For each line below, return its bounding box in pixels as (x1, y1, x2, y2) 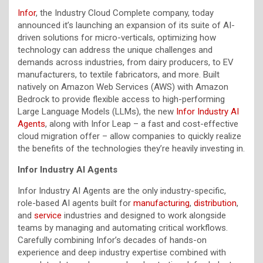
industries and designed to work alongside (62, 210, 226, 221)
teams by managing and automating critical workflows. (18, 222, 228, 233)
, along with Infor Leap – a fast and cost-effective (45, 118, 238, 129)
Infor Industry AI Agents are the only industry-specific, (18, 185, 226, 196)
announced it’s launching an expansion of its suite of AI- (18, 19, 235, 31)
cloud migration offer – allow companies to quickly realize (18, 130, 241, 141)
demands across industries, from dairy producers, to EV (18, 56, 234, 68)
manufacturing (133, 197, 190, 208)
